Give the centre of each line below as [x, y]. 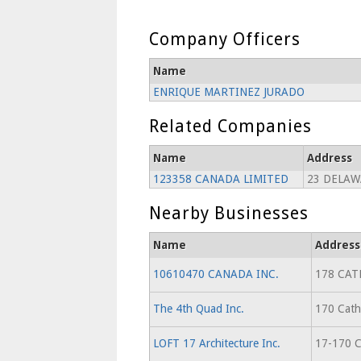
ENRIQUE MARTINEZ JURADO [228, 92]
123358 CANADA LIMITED [220, 179]
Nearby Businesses [228, 213]
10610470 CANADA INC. [216, 274]
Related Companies [230, 126]
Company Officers [224, 39]
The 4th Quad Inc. [198, 309]
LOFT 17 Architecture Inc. [216, 343]
